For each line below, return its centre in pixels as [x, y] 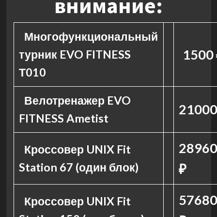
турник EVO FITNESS [75, 54]
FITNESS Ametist [63, 118]
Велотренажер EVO [78, 100]
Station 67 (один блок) [78, 167]
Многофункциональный [91, 36]
